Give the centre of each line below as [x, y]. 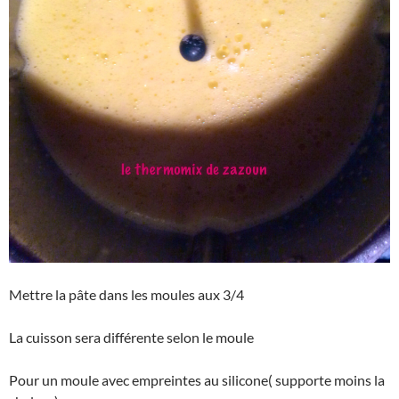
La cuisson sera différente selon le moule [131, 337]
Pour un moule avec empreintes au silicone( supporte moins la [197, 379]
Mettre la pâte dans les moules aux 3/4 [126, 294]
